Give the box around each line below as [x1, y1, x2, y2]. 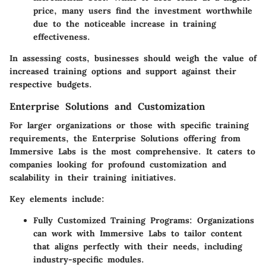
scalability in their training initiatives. [9, 172, 176, 183]
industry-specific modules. [33, 254, 144, 265]
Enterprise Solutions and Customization [9, 100, 205, 112]
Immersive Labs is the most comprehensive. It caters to [9, 145, 255, 157]
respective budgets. [9, 78, 92, 90]
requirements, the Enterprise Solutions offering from [9, 132, 240, 144]
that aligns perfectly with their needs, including [33, 240, 242, 252]
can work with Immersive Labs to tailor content [33, 227, 242, 239]
